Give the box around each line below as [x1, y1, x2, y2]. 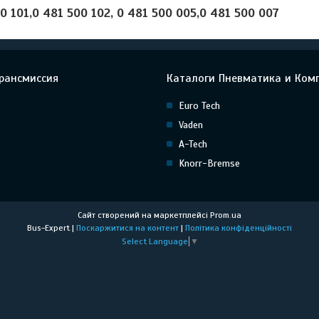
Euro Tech [179, 100, 220, 112]
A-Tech [179, 138, 207, 150]
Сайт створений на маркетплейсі [78, 210, 210, 220]
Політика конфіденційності [185, 223, 292, 233]
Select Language [121, 236, 188, 246]
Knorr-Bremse [179, 157, 240, 169]
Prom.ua [210, 210, 241, 220]
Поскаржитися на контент [76, 223, 179, 233]
